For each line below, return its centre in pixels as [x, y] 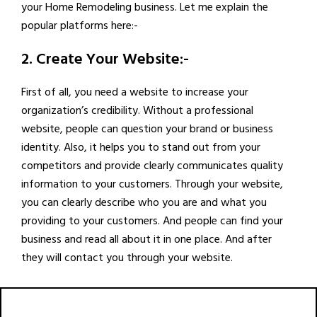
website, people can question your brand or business [147, 128]
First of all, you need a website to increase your [135, 92]
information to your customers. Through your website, [152, 184]
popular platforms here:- [80, 25]
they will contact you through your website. [127, 257]
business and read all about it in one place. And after [146, 239]
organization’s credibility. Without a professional [137, 110]
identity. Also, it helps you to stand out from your [141, 147]
